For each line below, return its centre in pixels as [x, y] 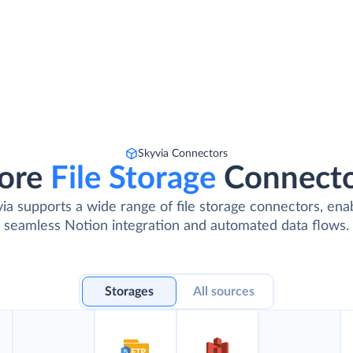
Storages [129, 292]
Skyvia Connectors [183, 154]
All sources [224, 292]
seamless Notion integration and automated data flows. [176, 226]
